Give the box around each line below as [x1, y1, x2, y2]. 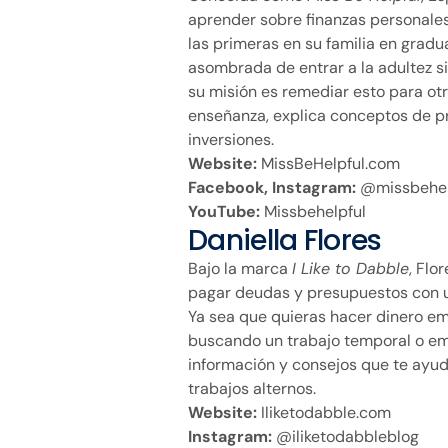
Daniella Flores [188, 220, 382, 260]
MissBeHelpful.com [257, 152, 400, 174]
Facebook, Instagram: [188, 176, 356, 198]
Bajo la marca [188, 257, 292, 279]
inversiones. [188, 128, 274, 150]
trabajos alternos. [188, 377, 316, 399]
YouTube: [188, 200, 260, 222]
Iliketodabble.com [257, 401, 391, 423]
